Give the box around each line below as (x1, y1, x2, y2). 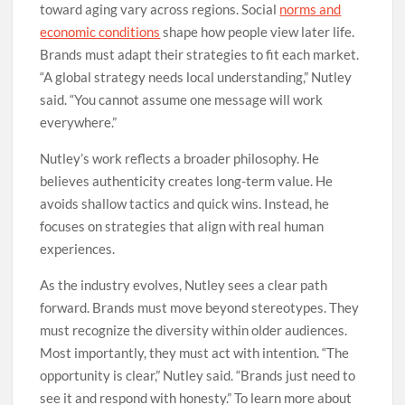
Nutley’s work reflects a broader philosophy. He (40, 150, 320, 167)
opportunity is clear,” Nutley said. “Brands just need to (40, 367, 356, 384)
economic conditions (40, 24, 161, 41)
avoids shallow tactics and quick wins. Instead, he (40, 195, 330, 212)
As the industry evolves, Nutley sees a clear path (40, 277, 328, 294)
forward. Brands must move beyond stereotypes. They (40, 299, 360, 316)
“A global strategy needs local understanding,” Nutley (40, 69, 353, 86)
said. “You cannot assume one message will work (40, 91, 324, 108)
